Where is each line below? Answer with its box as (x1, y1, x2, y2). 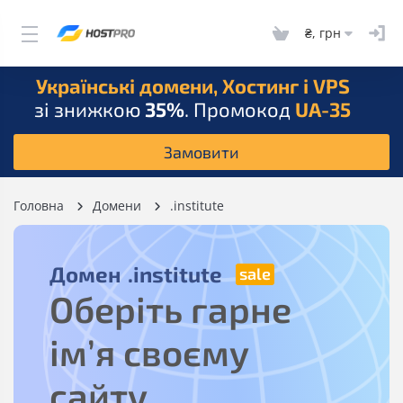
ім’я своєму (49, 330, 249, 373)
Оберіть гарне (49, 287, 291, 330)
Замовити (164, 142, 239, 162)
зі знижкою (34, 97, 145, 121)
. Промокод (184, 97, 295, 121)
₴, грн (305, 23, 341, 41)
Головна (13, 197, 64, 214)
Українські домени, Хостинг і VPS (35, 74, 350, 97)
